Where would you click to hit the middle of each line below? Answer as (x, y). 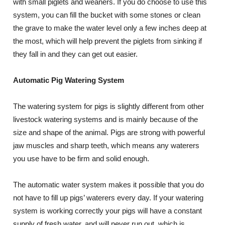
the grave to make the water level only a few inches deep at (110, 28)
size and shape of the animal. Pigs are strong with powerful (109, 132)
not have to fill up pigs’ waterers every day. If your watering (108, 198)
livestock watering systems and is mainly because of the (106, 119)
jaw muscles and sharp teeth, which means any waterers (106, 145)
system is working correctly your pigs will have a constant (108, 211)
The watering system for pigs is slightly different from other (109, 106)
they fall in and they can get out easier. (76, 54)
